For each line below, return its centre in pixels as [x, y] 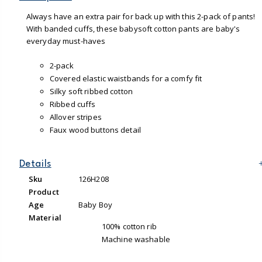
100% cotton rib [129, 226]
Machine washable [136, 239]
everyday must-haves [66, 41]
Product [44, 192]
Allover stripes [75, 117]
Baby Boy [95, 204]
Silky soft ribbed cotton [91, 91]
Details [35, 164]
